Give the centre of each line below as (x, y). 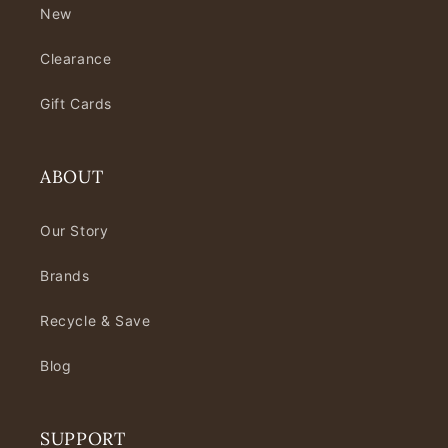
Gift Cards (76, 104)
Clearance (76, 59)
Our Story (74, 231)
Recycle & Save (95, 321)
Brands (65, 276)
